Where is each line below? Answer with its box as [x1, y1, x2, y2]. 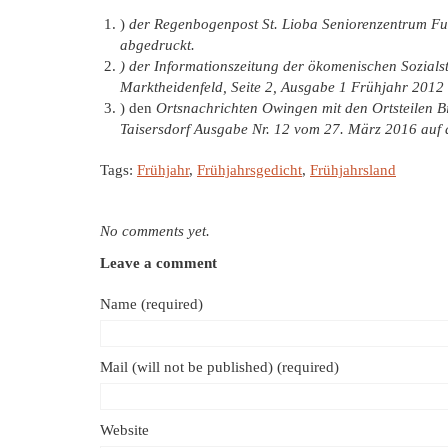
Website [100, 422, 149, 438]
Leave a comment [100, 255, 217, 271]
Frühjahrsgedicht [197, 162, 302, 178]
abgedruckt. [120, 37, 195, 53]
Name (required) [100, 296, 203, 312]
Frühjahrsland [310, 162, 396, 178]
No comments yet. [100, 223, 210, 239]
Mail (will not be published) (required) [100, 359, 339, 375]
